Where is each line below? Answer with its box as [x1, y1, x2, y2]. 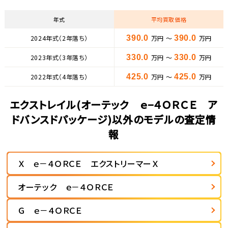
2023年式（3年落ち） [30, 52, 89, 62]
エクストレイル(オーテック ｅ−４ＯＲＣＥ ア [10, 97, 218, 112]
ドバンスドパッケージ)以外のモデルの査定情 [11, 112, 217, 127]
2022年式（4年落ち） [30, 72, 89, 81]
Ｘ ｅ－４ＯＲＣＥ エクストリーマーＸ [17, 157, 159, 170]
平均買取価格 [151, 15, 187, 23]
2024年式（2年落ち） [30, 33, 89, 42]
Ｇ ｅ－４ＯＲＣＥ [17, 204, 83, 217]
